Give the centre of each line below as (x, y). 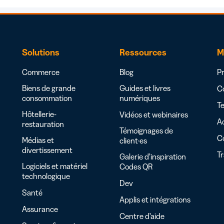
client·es (133, 140)
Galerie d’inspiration (153, 156)
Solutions (41, 52)
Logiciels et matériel (55, 166)
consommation (47, 98)
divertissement (47, 150)
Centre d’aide (142, 216)
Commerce (41, 72)
